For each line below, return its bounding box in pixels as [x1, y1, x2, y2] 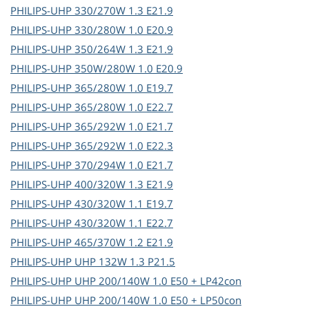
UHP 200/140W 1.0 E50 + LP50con [74, 293, 241, 308]
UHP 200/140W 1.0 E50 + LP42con [74, 274, 241, 288]
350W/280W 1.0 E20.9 [74, 61, 183, 76]
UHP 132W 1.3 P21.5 [74, 255, 175, 269]
